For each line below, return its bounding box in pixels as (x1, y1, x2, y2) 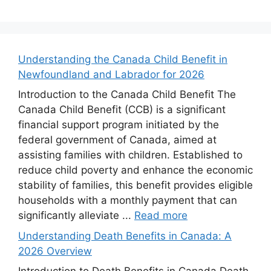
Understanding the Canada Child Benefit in (18, 53, 227, 65)
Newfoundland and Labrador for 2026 (18, 68, 204, 80)
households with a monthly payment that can (18, 194, 237, 207)
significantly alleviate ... (18, 209, 134, 222)
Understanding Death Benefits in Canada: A (18, 229, 232, 242)
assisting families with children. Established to (18, 149, 243, 162)
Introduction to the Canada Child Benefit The (18, 88, 236, 101)
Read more (134, 209, 188, 222)
